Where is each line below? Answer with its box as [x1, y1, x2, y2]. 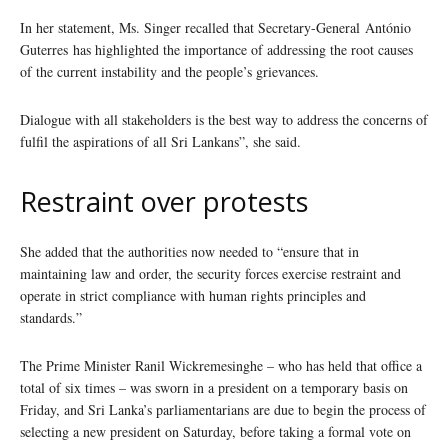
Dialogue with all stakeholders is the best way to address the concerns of [20, 110, 428, 130]
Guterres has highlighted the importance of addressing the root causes [20, 40, 413, 60]
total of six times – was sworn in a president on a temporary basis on [20, 378, 408, 398]
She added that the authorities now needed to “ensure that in [20, 242, 359, 262]
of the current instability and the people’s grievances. [20, 62, 319, 82]
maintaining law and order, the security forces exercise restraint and [20, 264, 401, 284]
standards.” [20, 308, 82, 328]
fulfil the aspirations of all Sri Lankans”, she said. [20, 132, 301, 152]
